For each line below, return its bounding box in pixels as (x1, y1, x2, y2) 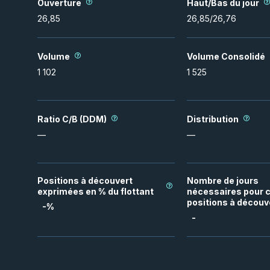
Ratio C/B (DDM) (37, 113, 107, 124)
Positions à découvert (37, 175, 133, 186)
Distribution (187, 113, 239, 124)
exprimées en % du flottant (37, 186, 154, 196)
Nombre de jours (187, 175, 259, 186)
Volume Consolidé (187, 51, 265, 61)
